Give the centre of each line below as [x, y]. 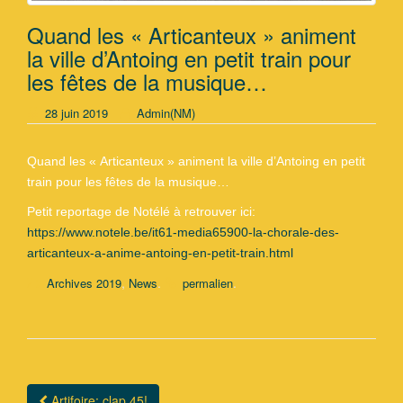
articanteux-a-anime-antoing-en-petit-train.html [160, 253]
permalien [208, 283]
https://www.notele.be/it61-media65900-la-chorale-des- [183, 233]
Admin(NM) [166, 113]
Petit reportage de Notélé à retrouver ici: [141, 212]
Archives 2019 [84, 283]
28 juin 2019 [76, 113]
